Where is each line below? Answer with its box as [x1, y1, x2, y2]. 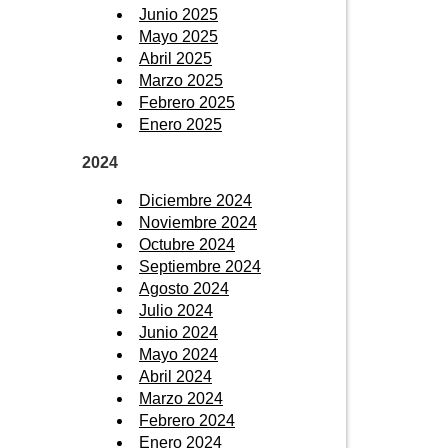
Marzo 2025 [139, 71, 223, 89]
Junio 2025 [139, 5, 218, 23]
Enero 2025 [139, 115, 222, 133]
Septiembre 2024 [139, 257, 261, 275]
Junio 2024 [139, 323, 218, 341]
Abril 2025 [139, 49, 212, 67]
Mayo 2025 [139, 27, 218, 45]
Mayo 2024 [139, 345, 218, 363]
